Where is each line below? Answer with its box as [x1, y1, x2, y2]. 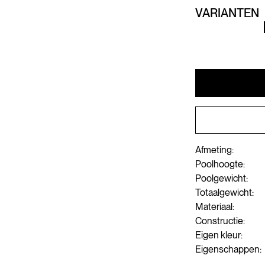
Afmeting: [195, 144, 234, 156]
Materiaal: [195, 201, 234, 212]
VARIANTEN [195, 6, 259, 20]
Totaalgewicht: [195, 187, 254, 198]
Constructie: [195, 215, 245, 227]
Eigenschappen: [195, 244, 261, 255]
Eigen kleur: [195, 230, 243, 241]
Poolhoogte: [195, 159, 245, 170]
